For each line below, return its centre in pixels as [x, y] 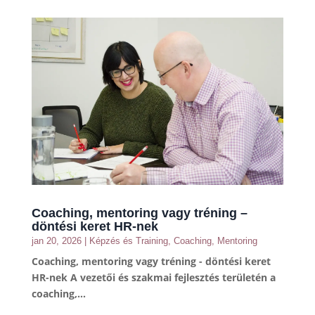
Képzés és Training [128, 240]
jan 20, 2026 [56, 240]
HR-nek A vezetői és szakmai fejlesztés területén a [153, 277]
